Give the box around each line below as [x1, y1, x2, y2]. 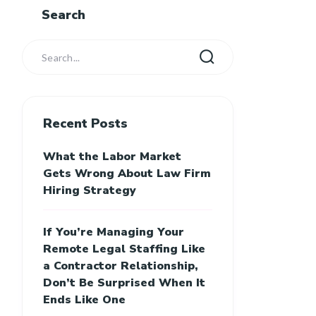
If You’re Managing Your [43, 224, 184, 241]
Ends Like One [43, 292, 126, 308]
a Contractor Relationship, [43, 258, 198, 274]
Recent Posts [43, 115, 128, 133]
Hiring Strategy [43, 183, 136, 199]
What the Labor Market [43, 149, 181, 165]
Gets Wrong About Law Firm [43, 166, 211, 182]
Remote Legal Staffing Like [43, 241, 205, 257]
